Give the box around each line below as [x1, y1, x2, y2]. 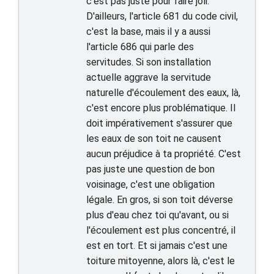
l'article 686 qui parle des [86, 41, 194, 53]
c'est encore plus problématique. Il [86, 102, 235, 114]
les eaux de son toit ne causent [86, 133, 221, 144]
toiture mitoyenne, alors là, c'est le [86, 255, 235, 267]
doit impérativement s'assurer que [86, 117, 232, 129]
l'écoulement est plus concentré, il [86, 224, 235, 236]
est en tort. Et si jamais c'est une [86, 240, 228, 251]
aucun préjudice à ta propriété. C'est [86, 148, 241, 160]
